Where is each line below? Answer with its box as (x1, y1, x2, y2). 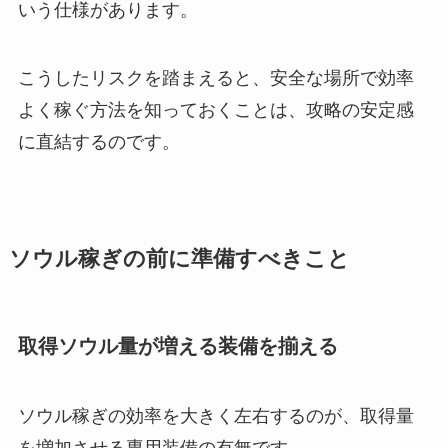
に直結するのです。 (17, 132, 180, 152)
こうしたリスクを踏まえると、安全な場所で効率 (17, 68, 414, 88)
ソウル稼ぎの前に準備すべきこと (8, 247, 350, 272)
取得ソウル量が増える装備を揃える (17, 335, 338, 358)
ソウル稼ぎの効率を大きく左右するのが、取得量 (17, 405, 414, 426)
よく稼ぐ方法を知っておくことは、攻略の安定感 (17, 100, 414, 120)
